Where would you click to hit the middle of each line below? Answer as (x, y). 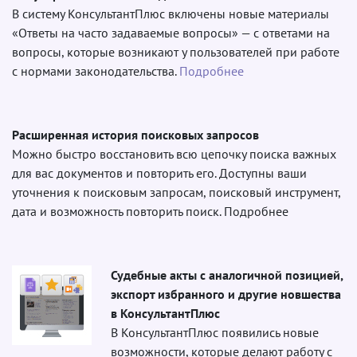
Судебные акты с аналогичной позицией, (227, 275)
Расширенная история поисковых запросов (135, 134)
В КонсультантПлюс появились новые (215, 332)
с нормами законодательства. (96, 71)
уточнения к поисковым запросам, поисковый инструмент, (176, 192)
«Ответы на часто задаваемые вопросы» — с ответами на (171, 32)
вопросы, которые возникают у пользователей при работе (176, 51)
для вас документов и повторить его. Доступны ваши (159, 173)
